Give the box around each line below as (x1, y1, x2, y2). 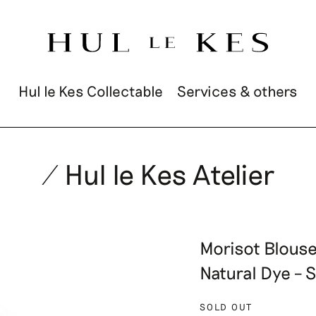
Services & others (177, 82, 298, 99)
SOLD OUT (200, 301, 253, 312)
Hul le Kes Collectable (18, 82, 163, 99)
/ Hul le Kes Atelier (41, 157, 275, 190)
